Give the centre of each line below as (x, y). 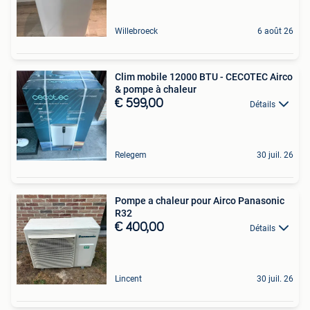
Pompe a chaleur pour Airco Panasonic (176, 200)
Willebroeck (136, 31)
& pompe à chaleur (156, 89)
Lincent (128, 279)
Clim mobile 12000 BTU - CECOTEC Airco (204, 76)
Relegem (131, 155)
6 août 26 (275, 31)
